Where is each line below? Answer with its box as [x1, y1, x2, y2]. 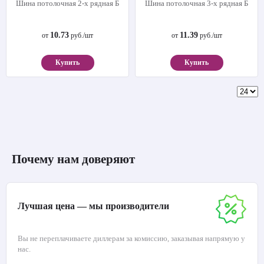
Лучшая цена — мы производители [18, 200, 169, 211]
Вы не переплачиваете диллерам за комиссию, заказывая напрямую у [18, 233, 245, 243]
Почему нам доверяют [12, 151, 135, 166]
